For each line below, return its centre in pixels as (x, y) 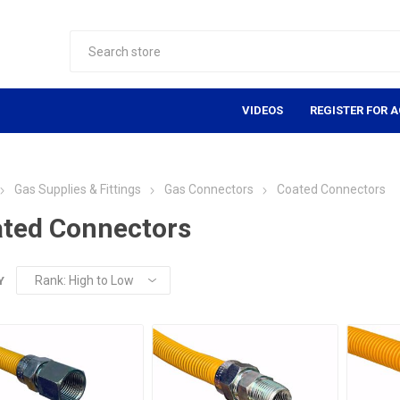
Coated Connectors (331, 189)
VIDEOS (263, 110)
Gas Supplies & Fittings (77, 189)
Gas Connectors (208, 189)
